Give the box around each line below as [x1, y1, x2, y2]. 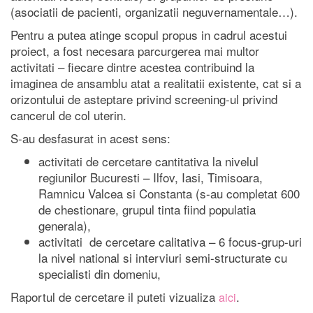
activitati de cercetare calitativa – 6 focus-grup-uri [38, 233, 302, 251]
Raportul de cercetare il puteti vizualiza [10, 288, 219, 306]
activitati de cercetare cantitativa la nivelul [38, 152, 259, 170]
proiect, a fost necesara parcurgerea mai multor [10, 42, 259, 60]
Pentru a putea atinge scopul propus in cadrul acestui [10, 26, 287, 44]
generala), [38, 217, 91, 235]
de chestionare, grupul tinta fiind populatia [38, 201, 256, 219]
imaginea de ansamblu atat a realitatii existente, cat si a [10, 74, 301, 92]
